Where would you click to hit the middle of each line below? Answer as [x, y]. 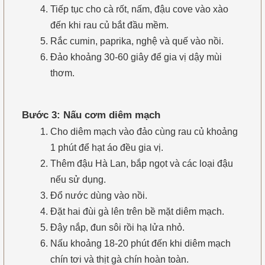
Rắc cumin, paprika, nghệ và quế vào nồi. [137, 41]
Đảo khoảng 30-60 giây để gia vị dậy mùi [136, 57]
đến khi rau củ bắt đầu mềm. [109, 25]
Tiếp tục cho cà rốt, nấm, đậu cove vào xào [139, 9]
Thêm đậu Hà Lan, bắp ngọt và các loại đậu [141, 164]
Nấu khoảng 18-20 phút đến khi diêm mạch [140, 244]
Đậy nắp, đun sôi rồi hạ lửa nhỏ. [117, 228]
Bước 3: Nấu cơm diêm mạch [91, 115]
